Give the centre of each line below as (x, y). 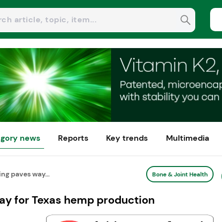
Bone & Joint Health (180, 174)
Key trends (127, 138)
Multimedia (187, 138)
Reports (73, 138)
